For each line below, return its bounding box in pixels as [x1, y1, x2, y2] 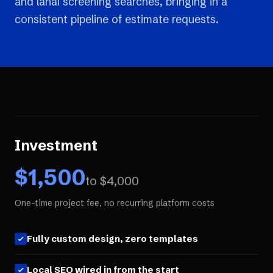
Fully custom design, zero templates [27, 233, 198, 244]
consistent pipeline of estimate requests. [15, 12, 219, 26]
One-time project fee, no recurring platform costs [15, 197, 214, 208]
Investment [15, 136, 97, 154]
